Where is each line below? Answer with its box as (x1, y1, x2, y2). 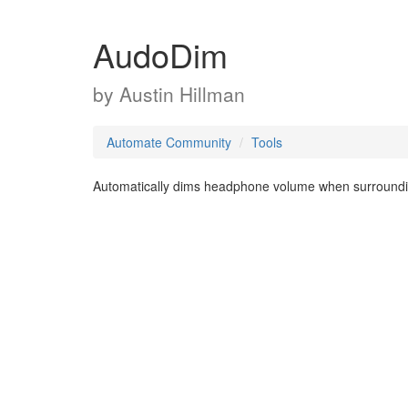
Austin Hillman (119, 80, 245, 107)
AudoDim (93, 31, 228, 77)
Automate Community (107, 133, 231, 151)
